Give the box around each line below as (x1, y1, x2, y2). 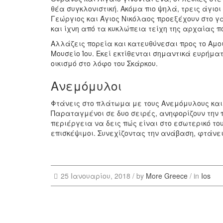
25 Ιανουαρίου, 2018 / (60, 170, 136, 181)
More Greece (145, 170, 188, 181)
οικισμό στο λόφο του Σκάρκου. (51, 58, 158, 68)
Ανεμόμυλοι (51, 76, 122, 94)
